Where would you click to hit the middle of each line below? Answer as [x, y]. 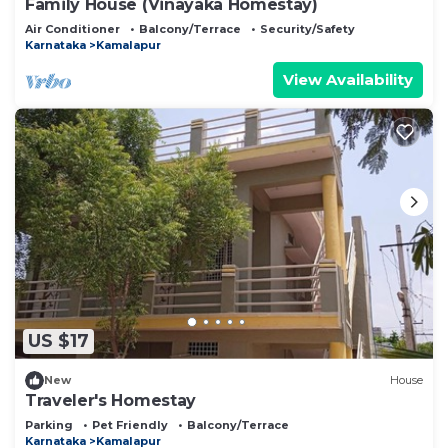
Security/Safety [307, 29]
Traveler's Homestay [110, 400]
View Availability [348, 80]
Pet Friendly [130, 424]
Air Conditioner [72, 29]
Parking [49, 424]
